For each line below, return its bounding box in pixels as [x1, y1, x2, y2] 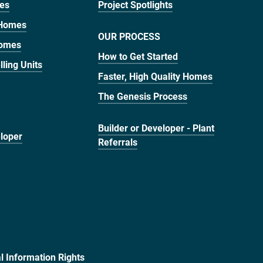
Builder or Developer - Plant [98, 122, 215, 134]
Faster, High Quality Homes [98, 70, 213, 82]
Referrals [98, 136, 138, 148]
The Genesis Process [98, 90, 188, 102]
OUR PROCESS [98, 30, 161, 42]
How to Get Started [98, 50, 178, 62]
